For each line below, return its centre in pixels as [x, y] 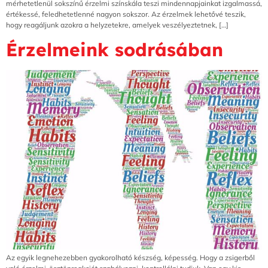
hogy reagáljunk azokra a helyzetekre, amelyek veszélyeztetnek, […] [117, 25]
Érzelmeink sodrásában [115, 50]
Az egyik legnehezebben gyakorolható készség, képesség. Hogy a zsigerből [130, 258]
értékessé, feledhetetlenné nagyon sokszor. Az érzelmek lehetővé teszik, [126, 14]
